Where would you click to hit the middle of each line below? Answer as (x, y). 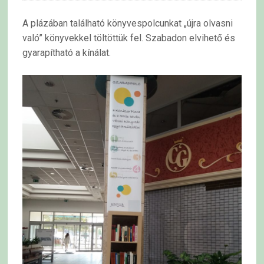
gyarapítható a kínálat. (67, 52)
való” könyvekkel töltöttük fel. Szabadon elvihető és (129, 38)
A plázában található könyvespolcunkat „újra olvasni (128, 23)
